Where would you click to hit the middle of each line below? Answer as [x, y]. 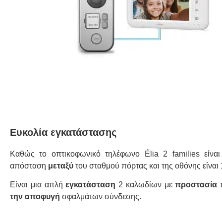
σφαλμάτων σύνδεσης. [101, 196]
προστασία [196, 185]
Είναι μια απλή [38, 185]
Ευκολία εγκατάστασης [63, 132]
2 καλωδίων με [145, 185]
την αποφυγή [35, 196]
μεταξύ [61, 166]
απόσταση [29, 166]
